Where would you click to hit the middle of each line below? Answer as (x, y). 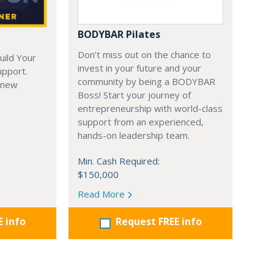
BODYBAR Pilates (119, 35)
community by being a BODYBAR (146, 82)
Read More (102, 194)
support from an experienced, (141, 122)
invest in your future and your (139, 68)
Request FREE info (158, 222)
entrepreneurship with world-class (150, 109)
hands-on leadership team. (134, 135)
